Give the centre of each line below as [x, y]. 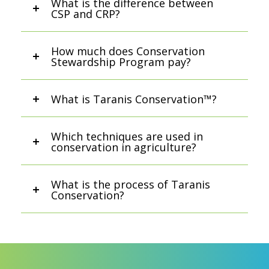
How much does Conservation [128, 51]
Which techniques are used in [127, 137]
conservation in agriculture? [124, 147]
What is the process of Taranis [131, 185]
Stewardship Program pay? [121, 62]
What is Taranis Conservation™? [134, 99]
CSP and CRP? [86, 14]
